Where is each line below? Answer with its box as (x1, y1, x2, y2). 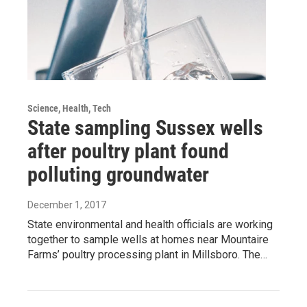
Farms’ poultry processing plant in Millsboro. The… (27, 248, 267, 262)
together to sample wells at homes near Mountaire (27, 233, 269, 247)
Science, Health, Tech (27, 103, 111, 114)
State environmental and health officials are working (27, 218, 273, 232)
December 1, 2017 (27, 199, 106, 211)
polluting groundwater (27, 162, 209, 187)
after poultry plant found (27, 139, 229, 164)
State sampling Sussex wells (27, 116, 263, 140)
